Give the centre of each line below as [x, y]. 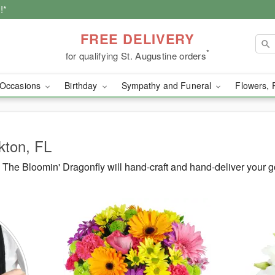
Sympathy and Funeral [168, 85]
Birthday [82, 85]
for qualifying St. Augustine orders [136, 55]
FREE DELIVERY [137, 38]
